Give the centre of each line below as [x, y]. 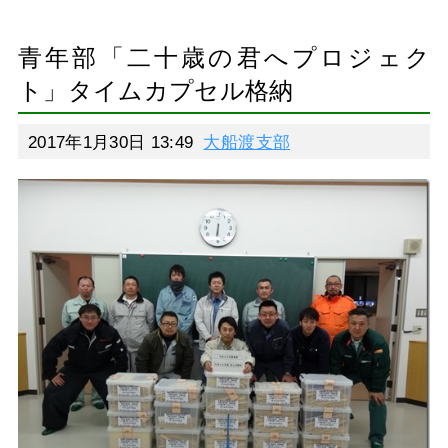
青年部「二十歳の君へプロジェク [224, 57]
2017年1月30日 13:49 [110, 142]
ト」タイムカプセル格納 [155, 90]
